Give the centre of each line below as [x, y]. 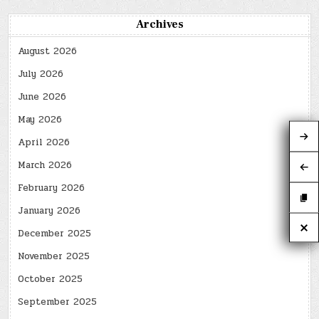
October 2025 [51, 279]
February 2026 [52, 188]
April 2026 [44, 143]
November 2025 [54, 257]
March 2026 [45, 166]
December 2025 [55, 234]
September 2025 [58, 302]
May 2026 [40, 120]
